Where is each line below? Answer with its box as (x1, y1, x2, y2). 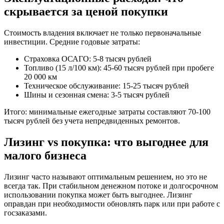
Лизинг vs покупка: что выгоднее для (4, 135, 208, 148)
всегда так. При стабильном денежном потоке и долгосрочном (4, 181, 218, 190)
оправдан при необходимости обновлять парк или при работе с (4, 199, 220, 208)
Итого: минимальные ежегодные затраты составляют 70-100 (4, 107, 210, 116)
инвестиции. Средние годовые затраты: (4, 37, 140, 46)
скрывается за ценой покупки (4, 5, 168, 18)
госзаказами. (4, 208, 47, 217)
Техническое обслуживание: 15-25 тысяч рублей (24, 81, 189, 90)
